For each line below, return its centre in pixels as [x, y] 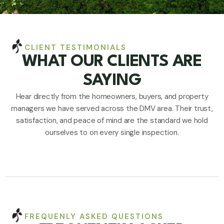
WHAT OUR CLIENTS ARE [112, 62]
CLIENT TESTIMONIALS [75, 48]
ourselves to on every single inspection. [112, 133]
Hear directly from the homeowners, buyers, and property [112, 97]
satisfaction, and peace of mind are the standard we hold [112, 121]
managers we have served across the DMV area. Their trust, [112, 109]
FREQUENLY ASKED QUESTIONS [94, 217]
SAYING [112, 81]
